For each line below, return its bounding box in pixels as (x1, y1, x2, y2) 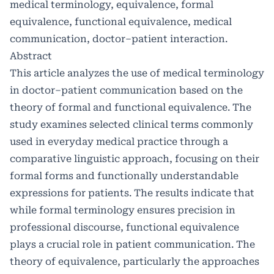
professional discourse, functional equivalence (10, 221, 239, 233)
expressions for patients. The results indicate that (10, 187, 254, 199)
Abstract (10, 50, 52, 62)
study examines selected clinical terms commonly (10, 118, 253, 130)
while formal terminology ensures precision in (10, 204, 235, 216)
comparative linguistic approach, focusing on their (10, 152, 259, 165)
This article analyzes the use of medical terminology (10, 67, 264, 79)
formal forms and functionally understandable (10, 169, 239, 182)
